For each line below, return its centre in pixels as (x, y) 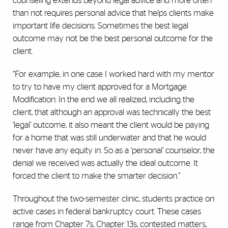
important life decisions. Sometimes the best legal (101, 26)
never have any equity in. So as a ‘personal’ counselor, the (114, 151)
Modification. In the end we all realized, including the (104, 100)
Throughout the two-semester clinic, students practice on (113, 199)
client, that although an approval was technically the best (112, 112)
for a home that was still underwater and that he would (109, 138)
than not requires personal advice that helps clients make (113, 13)
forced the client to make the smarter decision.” (96, 176)
